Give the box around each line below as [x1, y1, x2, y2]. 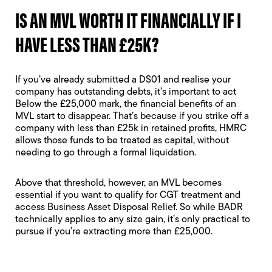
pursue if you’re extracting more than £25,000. [15, 227, 212, 237]
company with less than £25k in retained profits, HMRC [15, 124, 246, 134]
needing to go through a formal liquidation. [15, 148, 196, 158]
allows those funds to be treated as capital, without [15, 136, 229, 146]
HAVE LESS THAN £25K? [15, 29, 159, 58]
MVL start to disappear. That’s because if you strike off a [15, 112, 249, 121]
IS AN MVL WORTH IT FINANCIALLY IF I [15, 4, 241, 34]
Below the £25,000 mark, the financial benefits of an [15, 100, 236, 109]
